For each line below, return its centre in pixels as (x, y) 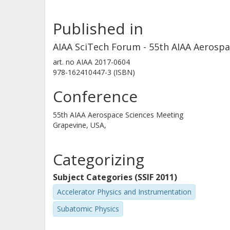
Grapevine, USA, (80, 125)
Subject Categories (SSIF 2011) (115, 177)
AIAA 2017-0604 (102, 62)
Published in (98, 28)
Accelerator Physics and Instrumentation (124, 192)
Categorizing (99, 159)
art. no (64, 62)
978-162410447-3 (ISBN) (94, 72)
